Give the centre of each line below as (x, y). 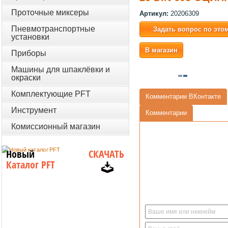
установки (30, 37)
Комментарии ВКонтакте (183, 97)
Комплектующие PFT (51, 94)
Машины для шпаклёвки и (61, 69)
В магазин (161, 50)
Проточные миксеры (50, 12)
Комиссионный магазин (56, 126)
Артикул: (155, 13)
